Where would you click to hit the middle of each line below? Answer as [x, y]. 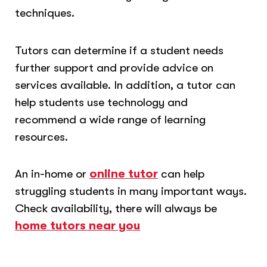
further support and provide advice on [114, 67]
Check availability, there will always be [116, 209]
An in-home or [52, 174]
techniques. [45, 13]
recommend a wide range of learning [111, 119]
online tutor [124, 174]
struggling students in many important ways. [131, 191]
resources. [43, 136]
